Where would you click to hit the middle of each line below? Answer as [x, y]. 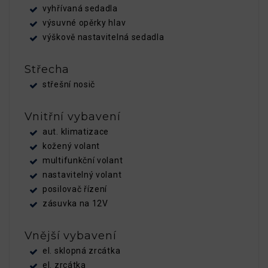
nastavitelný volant [82, 174]
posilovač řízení [75, 189]
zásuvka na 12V [75, 203]
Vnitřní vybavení [73, 116]
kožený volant [71, 146]
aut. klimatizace [76, 131]
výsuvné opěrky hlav [84, 22]
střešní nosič [69, 84]
